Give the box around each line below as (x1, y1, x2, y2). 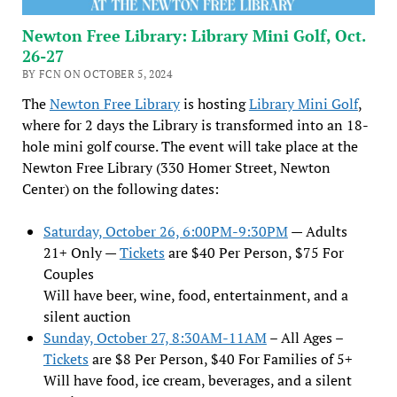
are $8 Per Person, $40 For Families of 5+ (88, 349, 353, 370)
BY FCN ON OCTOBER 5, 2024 (21, 67, 172, 82)
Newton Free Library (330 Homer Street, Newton (21, 158, 331, 178)
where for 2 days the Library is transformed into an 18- (21, 115, 369, 136)
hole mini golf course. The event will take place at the (21, 136, 358, 157)
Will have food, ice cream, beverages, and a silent (43, 370, 352, 391)
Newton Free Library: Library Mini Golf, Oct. (21, 25, 365, 47)
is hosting (179, 94, 249, 114)
